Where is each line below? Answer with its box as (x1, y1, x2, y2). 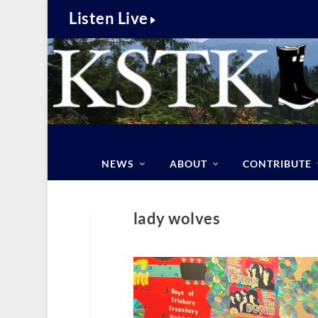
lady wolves (133, 209, 221, 228)
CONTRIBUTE (242, 158, 312, 170)
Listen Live (69, 8, 148, 28)
